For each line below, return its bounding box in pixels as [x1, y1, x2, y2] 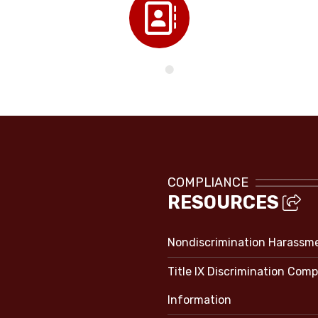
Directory [128, 59, 190, 76]
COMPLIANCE [168, 175, 248, 190]
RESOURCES [168, 192, 283, 213]
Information [168, 293, 231, 307]
